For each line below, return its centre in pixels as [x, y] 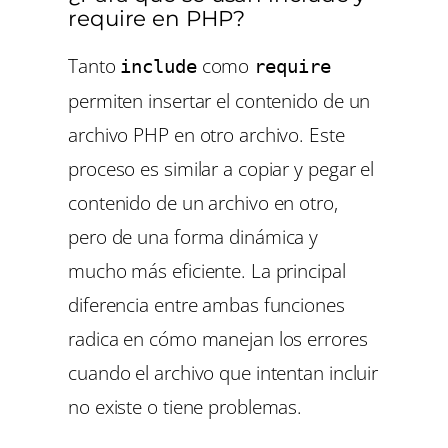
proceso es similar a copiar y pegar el [221, 169]
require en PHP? [156, 17]
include [158, 67]
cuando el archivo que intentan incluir [223, 373]
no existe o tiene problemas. [185, 407]
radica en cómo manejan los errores [218, 339]
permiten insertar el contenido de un [219, 101]
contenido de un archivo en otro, [203, 203]
